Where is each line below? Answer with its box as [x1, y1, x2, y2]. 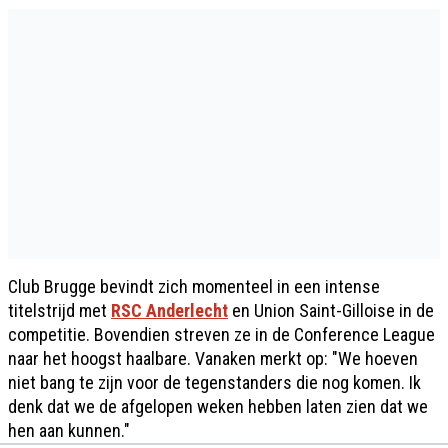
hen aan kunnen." [8, 419, 130, 441]
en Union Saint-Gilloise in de [228, 299, 434, 321]
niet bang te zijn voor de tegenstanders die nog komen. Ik [8, 371, 421, 393]
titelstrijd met [8, 299, 111, 321]
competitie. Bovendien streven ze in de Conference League [8, 323, 435, 345]
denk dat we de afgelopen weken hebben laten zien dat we [8, 395, 428, 417]
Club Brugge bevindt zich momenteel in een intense [8, 275, 380, 297]
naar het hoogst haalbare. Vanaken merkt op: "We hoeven [8, 347, 418, 369]
